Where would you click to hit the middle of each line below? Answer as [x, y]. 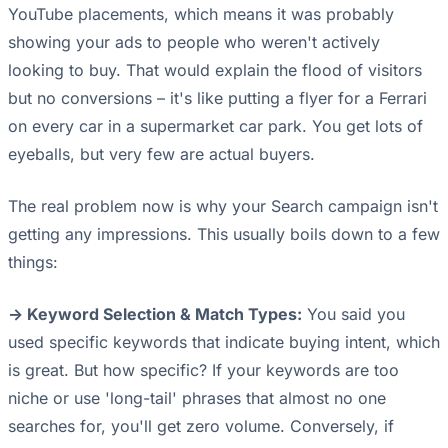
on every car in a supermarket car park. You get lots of [215, 126]
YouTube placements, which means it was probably [201, 14]
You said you [353, 314]
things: [33, 262]
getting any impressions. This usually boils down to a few [224, 234]
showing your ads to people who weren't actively [194, 42]
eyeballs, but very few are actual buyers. [161, 154]
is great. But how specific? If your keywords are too [203, 370]
